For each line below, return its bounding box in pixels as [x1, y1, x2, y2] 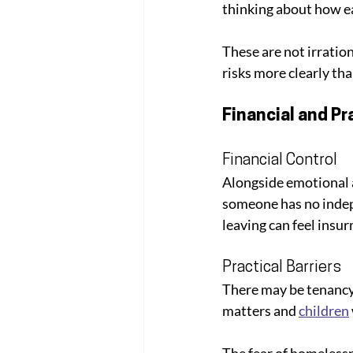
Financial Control [222, 152, 337, 169]
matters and [222, 301, 299, 319]
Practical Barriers [222, 259, 341, 276]
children [299, 301, 349, 319]
